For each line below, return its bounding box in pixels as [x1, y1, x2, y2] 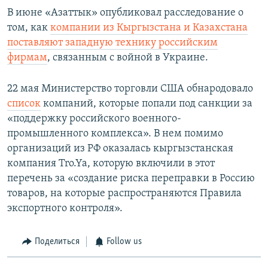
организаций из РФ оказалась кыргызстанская [7, 143, 233, 155]
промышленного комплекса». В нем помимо [7, 128, 223, 140]
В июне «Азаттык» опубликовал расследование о [7, 7, 243, 19]
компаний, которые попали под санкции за [41, 98, 252, 110]
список [7, 98, 41, 110]
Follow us [106, 237, 142, 247]
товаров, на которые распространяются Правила [7, 188, 242, 200]
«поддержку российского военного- [7, 113, 181, 125]
